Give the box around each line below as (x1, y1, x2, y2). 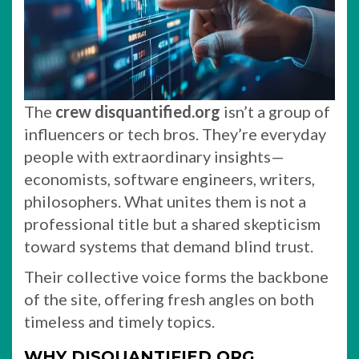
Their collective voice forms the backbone (24, 267, 329, 286)
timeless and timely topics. (24, 312, 215, 331)
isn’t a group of (220, 102, 330, 121)
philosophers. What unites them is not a (24, 192, 306, 211)
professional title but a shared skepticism (24, 214, 321, 233)
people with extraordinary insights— (24, 147, 284, 166)
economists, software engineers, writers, (24, 169, 315, 188)
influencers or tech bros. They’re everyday (24, 124, 326, 143)
